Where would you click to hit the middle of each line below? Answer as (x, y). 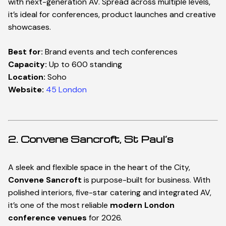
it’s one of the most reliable (59, 205)
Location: (27, 77)
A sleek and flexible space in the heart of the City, (99, 167)
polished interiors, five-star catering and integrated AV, (110, 193)
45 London (66, 90)
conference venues (47, 218)
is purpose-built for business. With (146, 180)
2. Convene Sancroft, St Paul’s (91, 139)
